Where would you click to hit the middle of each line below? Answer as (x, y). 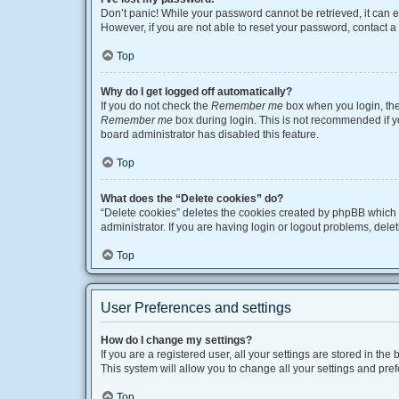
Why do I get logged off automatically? (196, 92)
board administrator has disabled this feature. (210, 134)
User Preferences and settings (196, 308)
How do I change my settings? (176, 340)
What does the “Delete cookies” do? (192, 199)
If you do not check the (156, 106)
